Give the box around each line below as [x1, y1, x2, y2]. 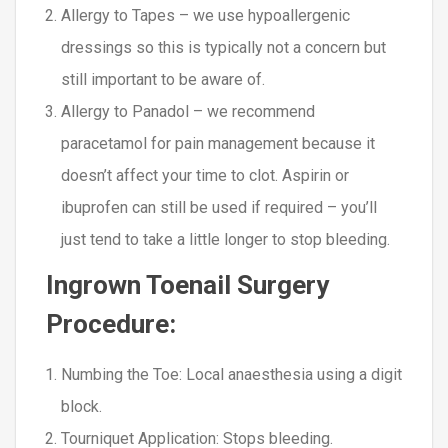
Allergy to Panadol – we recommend [61, 102, 315, 121]
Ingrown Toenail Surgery [46, 270, 329, 300]
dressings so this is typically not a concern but [61, 38, 386, 57]
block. [61, 397, 102, 416]
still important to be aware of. [61, 70, 265, 89]
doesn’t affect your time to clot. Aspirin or [61, 166, 349, 185]
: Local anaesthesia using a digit [179, 365, 402, 384]
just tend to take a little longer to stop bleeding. [61, 230, 390, 249]
